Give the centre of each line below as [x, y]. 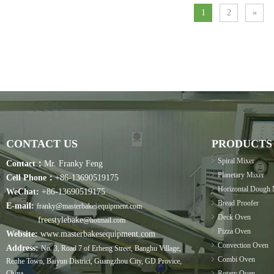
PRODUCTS [242, 144]
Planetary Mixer [241, 175]
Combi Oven [236, 259]
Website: [22, 234]
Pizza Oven [234, 231]
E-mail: [20, 206]
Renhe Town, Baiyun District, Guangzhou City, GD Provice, [94, 261]
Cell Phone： [31, 178]
